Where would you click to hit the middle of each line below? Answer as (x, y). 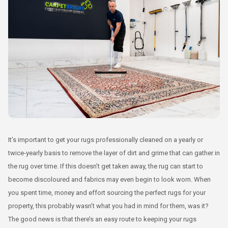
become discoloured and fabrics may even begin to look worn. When (109, 179)
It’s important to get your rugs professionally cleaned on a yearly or (106, 139)
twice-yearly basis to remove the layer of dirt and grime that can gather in (114, 153)
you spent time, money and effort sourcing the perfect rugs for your (107, 192)
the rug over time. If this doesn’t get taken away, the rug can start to (106, 166)
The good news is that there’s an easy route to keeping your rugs (102, 219)
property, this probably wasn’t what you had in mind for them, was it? (108, 206)
